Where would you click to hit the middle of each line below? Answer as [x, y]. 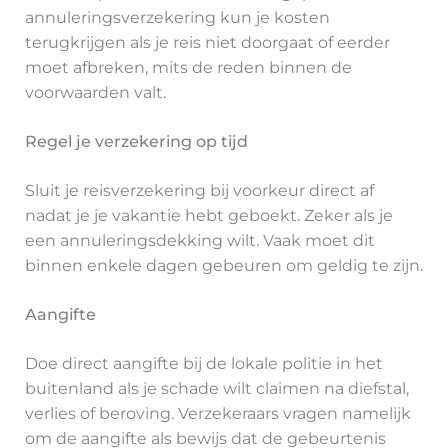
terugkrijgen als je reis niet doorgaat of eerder [207, 42]
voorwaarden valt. [95, 92]
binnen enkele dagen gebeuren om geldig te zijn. [223, 265]
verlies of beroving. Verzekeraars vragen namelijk [217, 413]
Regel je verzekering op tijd [136, 141]
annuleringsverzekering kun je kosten [177, 17]
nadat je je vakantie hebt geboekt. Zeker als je [208, 215]
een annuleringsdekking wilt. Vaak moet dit [199, 240]
